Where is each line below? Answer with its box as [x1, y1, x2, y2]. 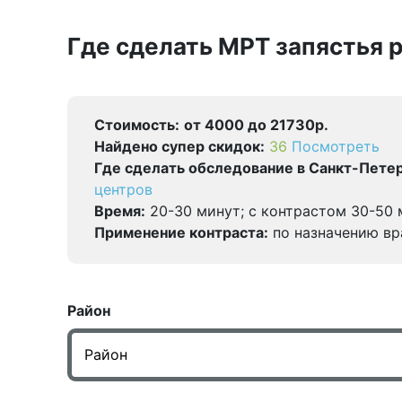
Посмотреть [292, 137, 380, 155]
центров [94, 180, 153, 198]
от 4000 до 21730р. [184, 116, 328, 134]
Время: [94, 202, 145, 220]
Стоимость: [94, 116, 179, 134]
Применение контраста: [94, 223, 268, 241]
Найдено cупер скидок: [94, 137, 265, 155]
